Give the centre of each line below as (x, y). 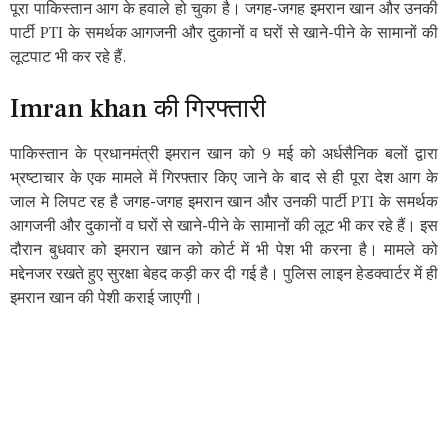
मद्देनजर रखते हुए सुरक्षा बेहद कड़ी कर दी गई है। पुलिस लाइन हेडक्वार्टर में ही (224, 273)
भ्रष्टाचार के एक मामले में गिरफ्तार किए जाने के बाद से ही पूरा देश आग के (224, 177)
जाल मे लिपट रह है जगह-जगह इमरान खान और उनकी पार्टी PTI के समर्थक (224, 201)
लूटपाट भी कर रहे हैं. (68, 56)
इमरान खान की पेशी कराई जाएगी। (106, 297)
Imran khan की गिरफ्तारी (138, 108)
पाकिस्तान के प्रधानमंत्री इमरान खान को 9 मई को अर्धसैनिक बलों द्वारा (224, 153)
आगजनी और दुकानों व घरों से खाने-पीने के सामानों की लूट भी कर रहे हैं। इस (224, 225)
